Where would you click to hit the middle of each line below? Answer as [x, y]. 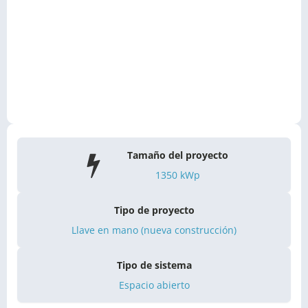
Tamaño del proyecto [177, 155]
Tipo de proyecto [154, 210]
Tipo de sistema [154, 265]
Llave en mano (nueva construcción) [154, 230]
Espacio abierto [154, 285]
